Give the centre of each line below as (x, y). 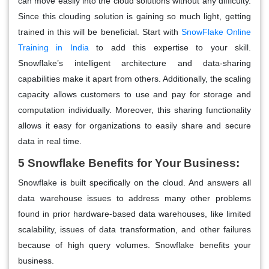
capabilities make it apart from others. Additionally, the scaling (134, 79)
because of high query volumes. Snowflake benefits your (134, 245)
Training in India (53, 48)
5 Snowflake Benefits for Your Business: (129, 163)
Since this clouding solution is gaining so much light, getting (134, 17)
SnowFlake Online (216, 32)
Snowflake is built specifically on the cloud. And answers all (134, 183)
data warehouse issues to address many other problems (134, 198)
